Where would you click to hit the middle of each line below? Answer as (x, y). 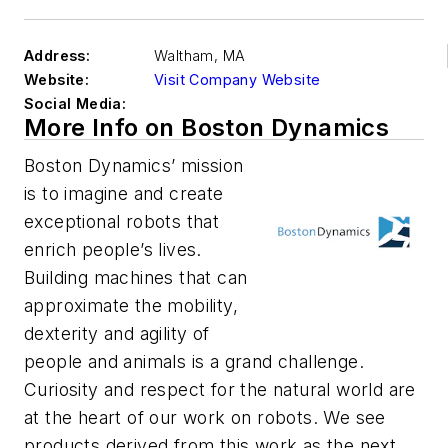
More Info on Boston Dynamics (207, 127)
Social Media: (75, 103)
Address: (57, 55)
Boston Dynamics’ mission (134, 165)
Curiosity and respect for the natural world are (220, 389)
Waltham (184, 55)
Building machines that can (136, 277)
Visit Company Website (237, 79)
